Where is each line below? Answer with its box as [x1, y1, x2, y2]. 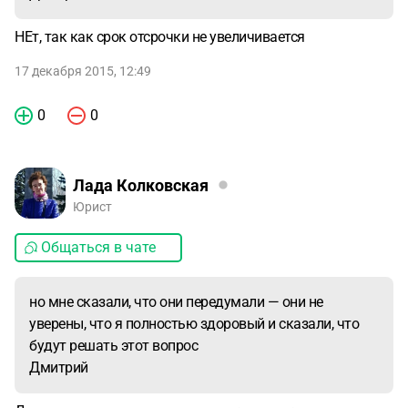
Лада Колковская [73, 175, 209, 195]
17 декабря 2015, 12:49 [15, 64, 151, 78]
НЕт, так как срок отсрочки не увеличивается [15, 28, 305, 46]
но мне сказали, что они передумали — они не [29, 293, 323, 311]
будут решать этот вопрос [29, 337, 198, 354]
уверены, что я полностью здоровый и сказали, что [29, 315, 359, 332]
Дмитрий [29, 359, 88, 376]
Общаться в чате [41, 239, 156, 256]
